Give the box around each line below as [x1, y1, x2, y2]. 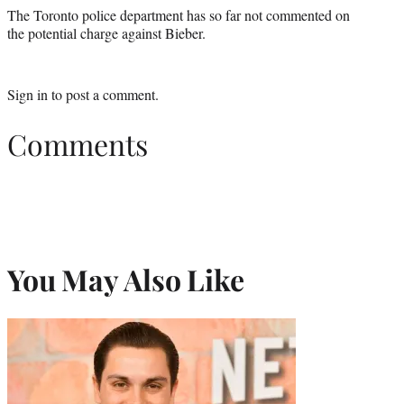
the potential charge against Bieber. [7, 23, 206, 43]
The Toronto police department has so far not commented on [7, 5, 350, 25]
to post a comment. [48, 85, 159, 105]
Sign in [7, 85, 48, 105]
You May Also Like [7, 260, 244, 299]
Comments [7, 124, 148, 163]
